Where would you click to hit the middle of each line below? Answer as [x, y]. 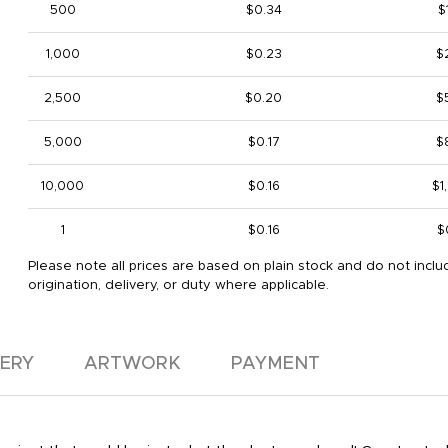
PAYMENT [275, 364]
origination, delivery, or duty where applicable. [178, 285]
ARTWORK [132, 364]
